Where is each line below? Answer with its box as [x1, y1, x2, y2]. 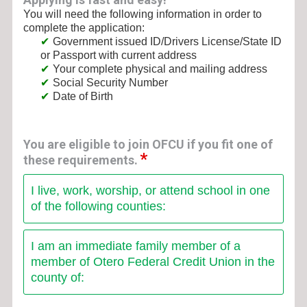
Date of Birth [52, 90, 113, 102]
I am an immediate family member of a [30, 238, 241, 253]
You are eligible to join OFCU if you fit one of [23, 136, 273, 151]
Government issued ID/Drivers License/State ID [52, 35, 282, 47]
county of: [30, 270, 84, 284]
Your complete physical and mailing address [52, 62, 267, 75]
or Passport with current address [40, 49, 197, 61]
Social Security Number [52, 76, 168, 88]
